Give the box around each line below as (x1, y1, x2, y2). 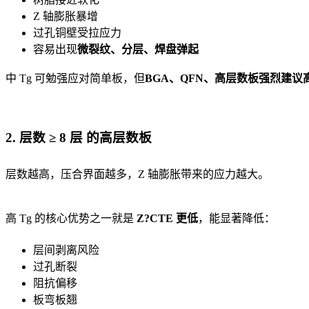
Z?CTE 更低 (137, 212, 198, 224)
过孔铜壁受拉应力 (33, 27, 121, 39)
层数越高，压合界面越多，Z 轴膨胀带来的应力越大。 (6, 168, 269, 180)
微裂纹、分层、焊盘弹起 (77, 43, 199, 56)
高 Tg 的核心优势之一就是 (6, 212, 137, 224)
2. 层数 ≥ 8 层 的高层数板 (6, 130, 152, 146)
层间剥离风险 (33, 243, 99, 256)
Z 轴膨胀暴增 (33, 10, 98, 23)
